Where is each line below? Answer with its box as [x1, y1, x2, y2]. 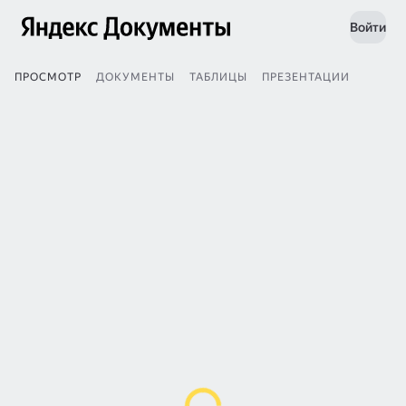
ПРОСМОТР [14, 71, 82, 83]
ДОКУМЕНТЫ [96, 71, 175, 83]
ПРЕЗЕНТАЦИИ [262, 71, 350, 83]
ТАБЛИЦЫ [189, 71, 247, 83]
